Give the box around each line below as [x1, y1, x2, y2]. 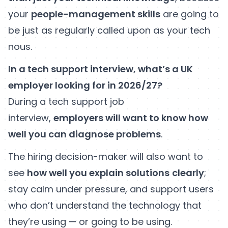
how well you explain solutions [27, 166, 169, 180]
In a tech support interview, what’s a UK [8, 63, 193, 76]
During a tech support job [8, 95, 124, 108]
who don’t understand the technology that [8, 199, 202, 212]
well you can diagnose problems [8, 128, 161, 141]
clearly [172, 166, 204, 180]
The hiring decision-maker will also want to [8, 150, 203, 163]
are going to [160, 8, 219, 21]
